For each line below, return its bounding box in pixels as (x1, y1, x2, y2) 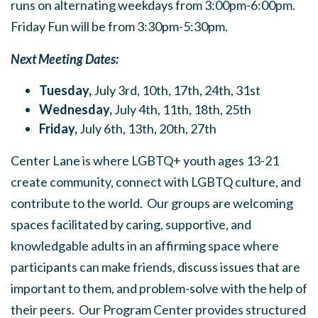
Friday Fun (11, 18, 71, 34)
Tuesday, (39, 82, 92, 98)
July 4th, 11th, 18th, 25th (114, 102, 251, 117)
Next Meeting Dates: (11, 51, 119, 67)
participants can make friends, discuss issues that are (11, 259, 300, 275)
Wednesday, (39, 102, 114, 117)
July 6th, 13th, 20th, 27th (77, 121, 216, 136)
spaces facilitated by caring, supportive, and (11, 216, 251, 232)
